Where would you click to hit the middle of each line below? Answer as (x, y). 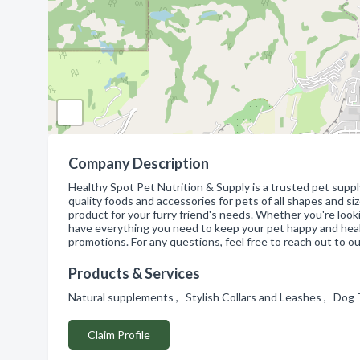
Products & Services (134, 273)
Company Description (139, 163)
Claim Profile (119, 335)
